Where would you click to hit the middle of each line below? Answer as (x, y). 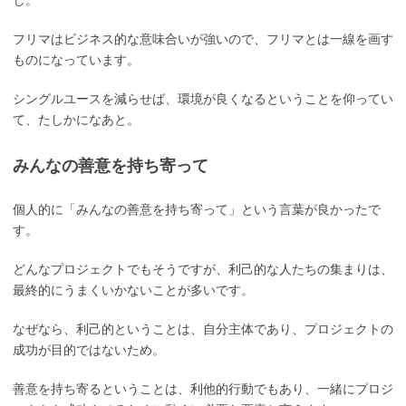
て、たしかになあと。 (76, 120)
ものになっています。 (76, 60)
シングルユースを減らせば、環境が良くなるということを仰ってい (203, 99)
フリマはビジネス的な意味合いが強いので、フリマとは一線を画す (203, 39)
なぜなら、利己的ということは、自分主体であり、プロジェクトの (203, 329)
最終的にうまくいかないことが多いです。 (133, 290)
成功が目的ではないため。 (89, 350)
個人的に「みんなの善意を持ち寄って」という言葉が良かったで (197, 210)
